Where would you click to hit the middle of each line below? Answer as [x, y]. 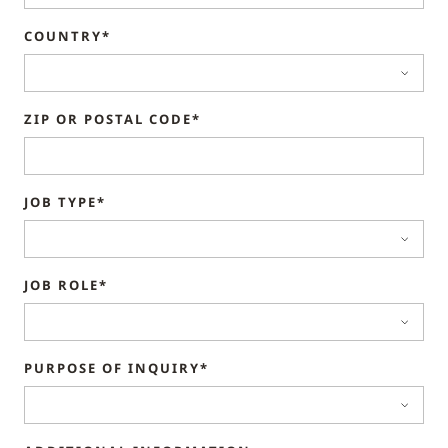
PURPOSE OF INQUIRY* [116, 368]
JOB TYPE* [65, 202]
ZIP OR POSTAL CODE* [112, 119]
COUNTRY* [67, 36]
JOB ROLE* [66, 285]
